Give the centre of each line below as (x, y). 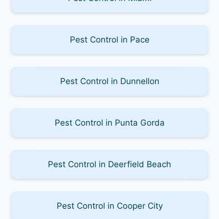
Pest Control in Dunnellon (109, 81)
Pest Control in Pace (109, 39)
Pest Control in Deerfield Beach (109, 164)
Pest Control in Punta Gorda (109, 122)
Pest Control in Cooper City (109, 206)
